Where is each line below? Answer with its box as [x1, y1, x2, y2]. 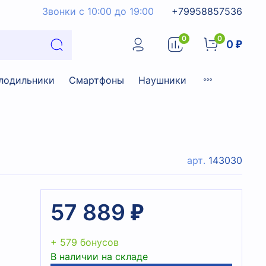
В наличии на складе [50, 251, 148, 263]
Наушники [138, 74, 186, 86]
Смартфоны [69, 74, 124, 86]
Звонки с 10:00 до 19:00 [42, 5, 154, 17]
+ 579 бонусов [50, 236, 119, 249]
